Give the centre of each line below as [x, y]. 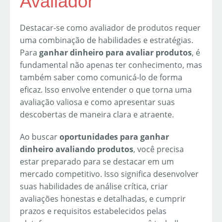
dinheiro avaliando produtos [77, 149]
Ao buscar [40, 137]
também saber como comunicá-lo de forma [101, 78]
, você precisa [159, 149]
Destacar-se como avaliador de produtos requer [110, 28]
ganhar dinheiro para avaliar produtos [115, 53]
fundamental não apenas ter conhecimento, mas [111, 65]
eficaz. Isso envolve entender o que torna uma [106, 90]
